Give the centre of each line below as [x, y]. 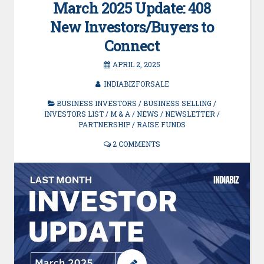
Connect [132, 46]
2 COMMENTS [136, 144]
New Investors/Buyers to [132, 27]
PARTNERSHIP [104, 124]
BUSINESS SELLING [177, 103]
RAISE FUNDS [161, 124]
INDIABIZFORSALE [136, 84]
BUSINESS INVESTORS [97, 103]
